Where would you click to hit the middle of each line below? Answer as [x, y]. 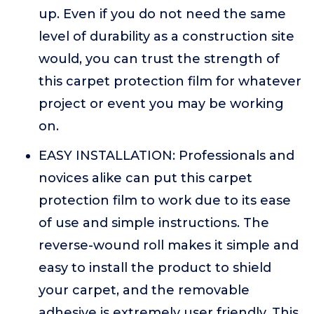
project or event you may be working [161, 104]
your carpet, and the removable [144, 290]
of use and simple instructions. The [154, 223]
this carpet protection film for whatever [170, 81]
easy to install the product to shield [155, 268]
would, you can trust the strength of [159, 59]
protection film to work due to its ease [165, 200]
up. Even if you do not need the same [162, 14]
